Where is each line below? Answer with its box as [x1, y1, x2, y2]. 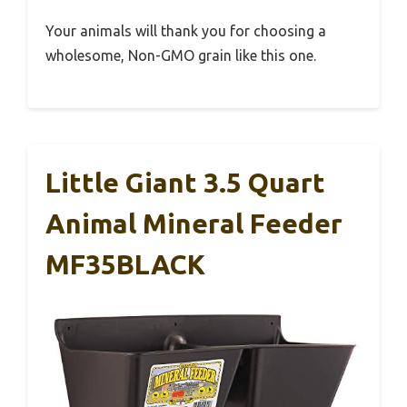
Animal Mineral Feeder [45, 208, 342, 240]
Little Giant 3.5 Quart [45, 167, 325, 199]
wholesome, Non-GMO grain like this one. [45, 47, 316, 65]
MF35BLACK [45, 249, 205, 281]
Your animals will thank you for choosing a [45, 23, 326, 40]
